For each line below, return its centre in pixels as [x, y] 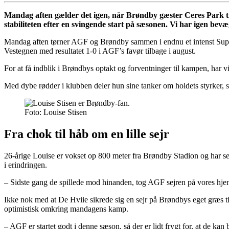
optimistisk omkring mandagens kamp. [66, 209]
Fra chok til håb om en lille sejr [87, 134]
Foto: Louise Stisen [56, 112]
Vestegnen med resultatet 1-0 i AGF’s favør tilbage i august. [100, 51]
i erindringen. [26, 165]
